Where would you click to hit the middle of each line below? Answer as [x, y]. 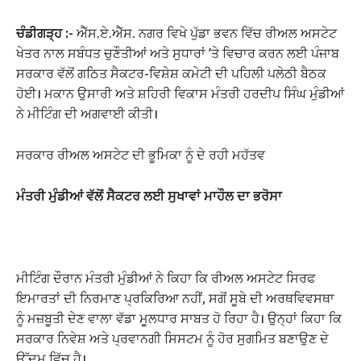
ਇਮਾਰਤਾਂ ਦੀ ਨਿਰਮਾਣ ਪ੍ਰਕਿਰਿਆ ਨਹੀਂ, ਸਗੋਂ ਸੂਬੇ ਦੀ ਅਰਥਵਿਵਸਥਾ [175, 299]
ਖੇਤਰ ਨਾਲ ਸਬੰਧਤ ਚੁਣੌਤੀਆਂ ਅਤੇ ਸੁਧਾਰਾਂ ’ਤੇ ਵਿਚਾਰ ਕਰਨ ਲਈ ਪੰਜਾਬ [178, 54]
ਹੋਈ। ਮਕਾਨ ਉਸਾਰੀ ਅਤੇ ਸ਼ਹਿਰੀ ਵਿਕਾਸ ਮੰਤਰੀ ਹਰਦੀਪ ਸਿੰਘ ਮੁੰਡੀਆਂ [180, 94]
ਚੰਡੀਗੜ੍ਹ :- [45, 33]
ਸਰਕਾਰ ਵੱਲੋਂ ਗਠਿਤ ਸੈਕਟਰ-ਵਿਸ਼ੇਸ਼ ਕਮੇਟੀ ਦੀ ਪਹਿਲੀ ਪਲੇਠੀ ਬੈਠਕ [171, 74]
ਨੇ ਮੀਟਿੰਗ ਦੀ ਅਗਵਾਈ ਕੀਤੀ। [87, 114]
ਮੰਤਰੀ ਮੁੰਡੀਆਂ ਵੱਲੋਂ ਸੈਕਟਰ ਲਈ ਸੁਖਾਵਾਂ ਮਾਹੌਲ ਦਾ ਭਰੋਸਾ [149, 196]
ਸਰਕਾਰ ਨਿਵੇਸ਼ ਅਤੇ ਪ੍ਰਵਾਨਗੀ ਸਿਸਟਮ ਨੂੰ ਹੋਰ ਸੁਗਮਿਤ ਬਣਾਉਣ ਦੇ [172, 339]
